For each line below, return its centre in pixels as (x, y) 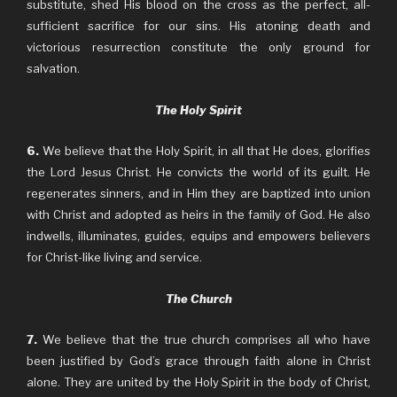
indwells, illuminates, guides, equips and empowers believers (198, 236)
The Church (198, 298)
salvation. (53, 68)
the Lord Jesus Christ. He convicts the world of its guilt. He (198, 172)
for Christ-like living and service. (114, 257)
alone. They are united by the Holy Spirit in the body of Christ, (198, 382)
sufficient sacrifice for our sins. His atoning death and (198, 26)
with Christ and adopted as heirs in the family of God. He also (198, 214)
